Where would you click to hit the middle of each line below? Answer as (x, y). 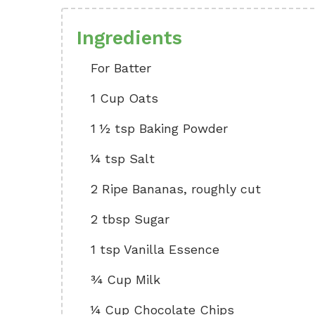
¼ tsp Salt (123, 159)
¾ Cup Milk (126, 279)
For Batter (121, 68)
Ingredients (129, 38)
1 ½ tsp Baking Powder (159, 128)
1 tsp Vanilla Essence (155, 249)
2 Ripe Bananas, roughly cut (176, 189)
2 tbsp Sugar (130, 219)
